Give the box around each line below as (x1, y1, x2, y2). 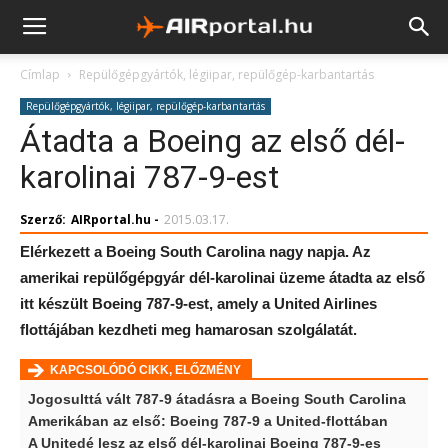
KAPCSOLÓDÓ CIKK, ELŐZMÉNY (50, 363, 244, 377)
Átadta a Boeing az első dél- (20, 122, 405, 160)
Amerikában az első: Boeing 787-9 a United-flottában (28, 413, 388, 429)
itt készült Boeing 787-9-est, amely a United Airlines (20, 295, 377, 312)
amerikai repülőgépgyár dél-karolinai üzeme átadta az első (20, 269, 425, 286)
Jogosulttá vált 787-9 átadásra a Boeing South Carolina (28, 391, 406, 407)
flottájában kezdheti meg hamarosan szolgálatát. (20, 321, 357, 338)
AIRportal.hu (71, 211, 151, 228)
